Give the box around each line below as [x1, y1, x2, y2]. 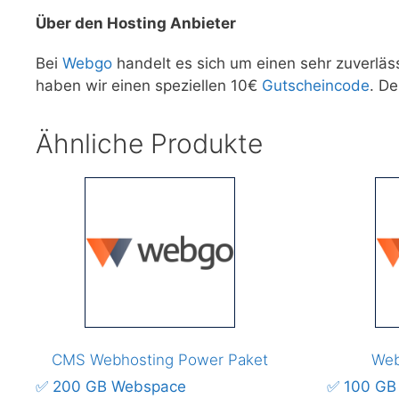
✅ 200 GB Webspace [36, 378, 186, 396]
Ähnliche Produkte [36, 127, 263, 160]
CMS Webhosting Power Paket [51, 350, 268, 369]
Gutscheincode [262, 77, 370, 95]
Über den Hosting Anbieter [36, 14, 236, 33]
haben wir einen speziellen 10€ [36, 77, 262, 95]
